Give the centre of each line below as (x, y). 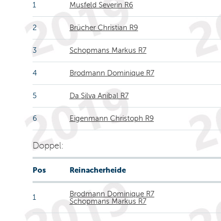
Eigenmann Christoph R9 (111, 118)
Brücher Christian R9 (104, 28)
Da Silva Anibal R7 (99, 96)
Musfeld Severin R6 (101, 5)
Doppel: (48, 146)
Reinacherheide (97, 170)
